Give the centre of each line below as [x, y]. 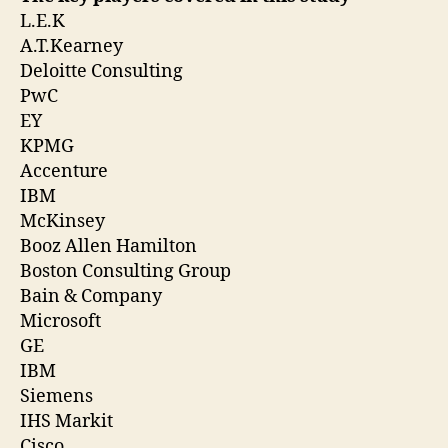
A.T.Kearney [71, 47]
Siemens [56, 397]
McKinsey [62, 222]
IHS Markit [66, 422]
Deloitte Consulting [101, 72]
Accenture [64, 172]
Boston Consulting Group [125, 272]
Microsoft [60, 322]
